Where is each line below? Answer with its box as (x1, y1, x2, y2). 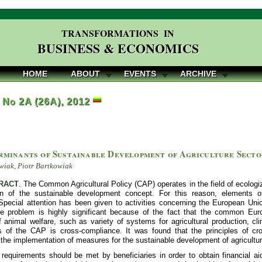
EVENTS (124, 69, 156, 78)
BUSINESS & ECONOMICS (37, 39, 199, 58)
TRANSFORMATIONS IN (61, 26, 175, 40)
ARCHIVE (180, 69, 216, 78)
